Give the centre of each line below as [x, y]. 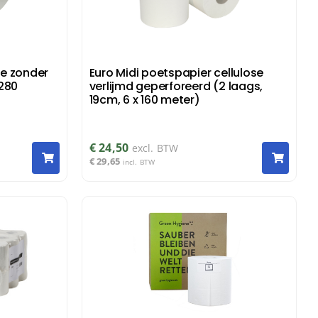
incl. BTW [139, 162]
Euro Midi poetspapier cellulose [176, 72]
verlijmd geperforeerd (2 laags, [176, 86]
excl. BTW [155, 148]
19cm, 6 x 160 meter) [144, 99]
